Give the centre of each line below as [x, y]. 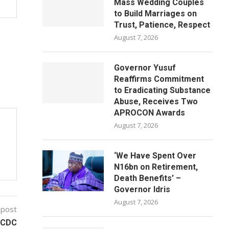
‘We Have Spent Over [155, 156]
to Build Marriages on [156, 14]
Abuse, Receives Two [156, 101]
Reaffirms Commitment [159, 79]
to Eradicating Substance [163, 90]
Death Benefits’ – [148, 178]
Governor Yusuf [145, 68]
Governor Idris [142, 189]
